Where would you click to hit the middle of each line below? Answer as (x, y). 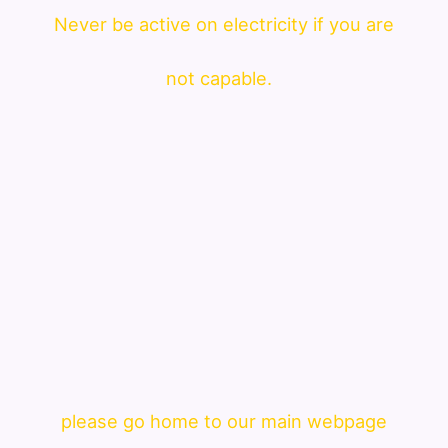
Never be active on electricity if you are (224, 23)
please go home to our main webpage (224, 420)
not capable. (224, 77)
